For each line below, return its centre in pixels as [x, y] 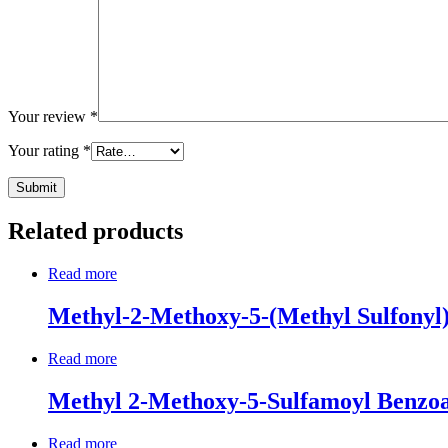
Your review [49, 117]
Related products [95, 231]
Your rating [45, 151]
